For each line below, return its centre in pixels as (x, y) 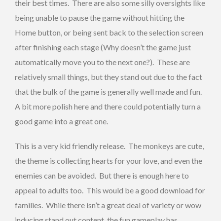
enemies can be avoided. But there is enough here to (102, 176)
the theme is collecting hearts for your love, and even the (109, 161)
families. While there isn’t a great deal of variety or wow (108, 205)
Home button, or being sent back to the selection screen (109, 33)
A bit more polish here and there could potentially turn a (108, 107)
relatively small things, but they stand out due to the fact (109, 77)
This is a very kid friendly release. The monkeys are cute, (109, 146)
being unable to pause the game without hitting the (100, 18)
